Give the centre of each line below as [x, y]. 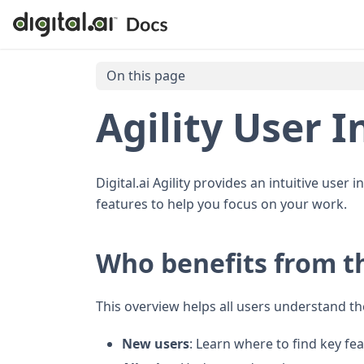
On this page [145, 76]
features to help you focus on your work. [221, 204]
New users [156, 343]
